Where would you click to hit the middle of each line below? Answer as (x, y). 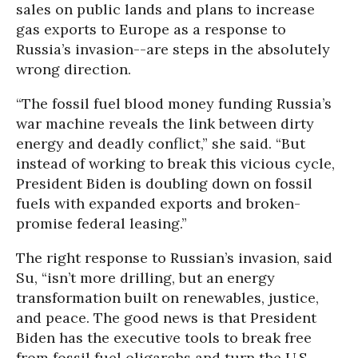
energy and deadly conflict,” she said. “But (161, 144)
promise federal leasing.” (101, 224)
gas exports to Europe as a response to (151, 30)
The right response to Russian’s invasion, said (174, 258)
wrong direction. (74, 70)
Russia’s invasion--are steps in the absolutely (173, 50)
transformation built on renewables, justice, (167, 298)
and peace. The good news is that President (166, 318)
